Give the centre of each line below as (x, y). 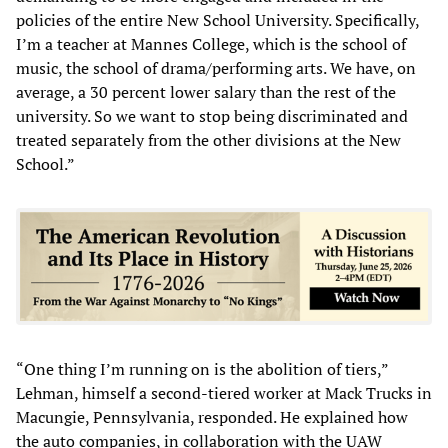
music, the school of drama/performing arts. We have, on (216, 67)
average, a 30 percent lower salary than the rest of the (206, 91)
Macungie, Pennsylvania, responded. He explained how (212, 416)
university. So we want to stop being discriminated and (212, 115)
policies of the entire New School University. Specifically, (217, 19)
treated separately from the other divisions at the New (208, 139)
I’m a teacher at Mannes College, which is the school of (211, 43)
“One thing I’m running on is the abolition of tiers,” (202, 368)
